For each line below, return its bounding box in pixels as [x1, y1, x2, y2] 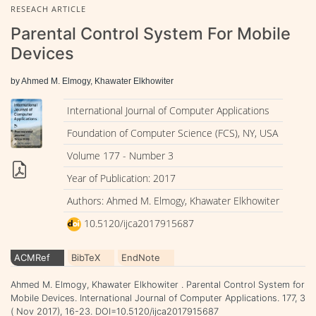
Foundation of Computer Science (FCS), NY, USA [66, 126, 278, 140]
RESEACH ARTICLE [11, 3, 86, 14]
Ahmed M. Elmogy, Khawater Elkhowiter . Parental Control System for [11, 279, 305, 290]
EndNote [121, 251, 160, 263]
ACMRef [14, 251, 50, 263]
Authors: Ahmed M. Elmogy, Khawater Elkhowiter [66, 193, 279, 207]
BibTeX [71, 251, 100, 263]
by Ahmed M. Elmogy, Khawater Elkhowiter [11, 75, 174, 86]
